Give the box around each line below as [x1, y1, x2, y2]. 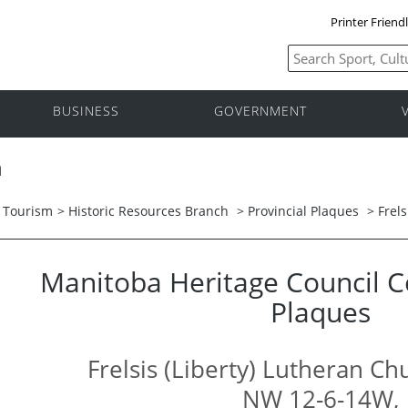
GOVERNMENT [214, 102, 307, 120]
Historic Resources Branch [68, 201, 229, 219]
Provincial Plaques [248, 201, 359, 219]
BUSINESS [53, 102, 119, 120]
